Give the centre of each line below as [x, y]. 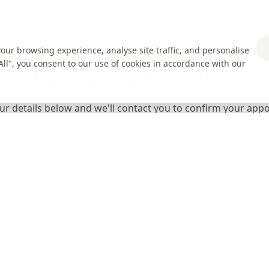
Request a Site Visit [134, 79]
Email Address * [174, 169]
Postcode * [163, 228]
